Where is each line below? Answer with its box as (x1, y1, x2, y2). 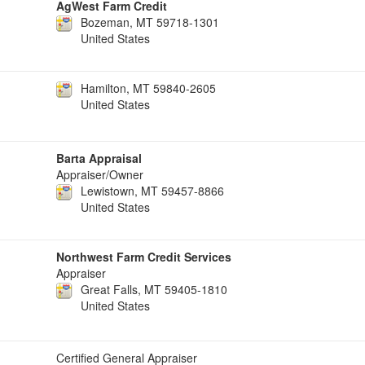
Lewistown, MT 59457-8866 (81, 182, 224, 199)
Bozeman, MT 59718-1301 (81, 14, 219, 30)
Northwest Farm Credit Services (56, 248, 231, 265)
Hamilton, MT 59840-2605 (81, 80, 216, 96)
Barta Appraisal (56, 150, 142, 166)
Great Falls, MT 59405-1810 (81, 281, 227, 297)
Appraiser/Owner (56, 166, 143, 182)
